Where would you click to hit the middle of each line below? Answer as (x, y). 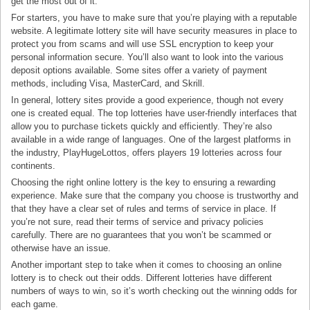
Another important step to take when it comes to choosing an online (147, 264)
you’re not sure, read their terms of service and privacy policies (138, 221)
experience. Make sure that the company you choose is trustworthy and (155, 195)
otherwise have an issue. (61, 248)
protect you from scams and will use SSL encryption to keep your (143, 44)
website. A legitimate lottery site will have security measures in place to (154, 30)
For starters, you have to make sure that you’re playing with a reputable (154, 17)
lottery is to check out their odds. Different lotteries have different (142, 277)
